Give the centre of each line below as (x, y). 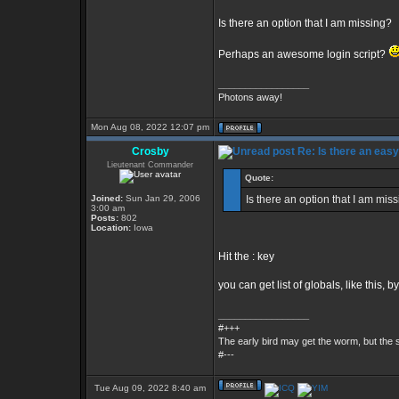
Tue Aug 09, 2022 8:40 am (150, 388)
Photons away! (250, 97)
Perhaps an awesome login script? (303, 54)
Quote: (259, 178)
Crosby (150, 151)
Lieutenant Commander (150, 165)
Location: (111, 228)
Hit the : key (246, 256)
